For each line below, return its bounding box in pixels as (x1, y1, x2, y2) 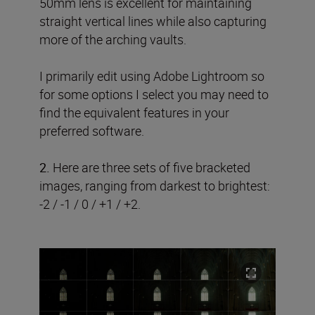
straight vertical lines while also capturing (39, 13, 266, 30)
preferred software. (39, 122, 144, 140)
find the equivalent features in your (39, 104, 229, 122)
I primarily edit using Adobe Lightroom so (39, 67, 264, 85)
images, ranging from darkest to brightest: (39, 177, 270, 195)
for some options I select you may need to (39, 86, 269, 103)
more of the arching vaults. (39, 31, 186, 49)
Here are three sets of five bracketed (50, 159, 250, 176)
